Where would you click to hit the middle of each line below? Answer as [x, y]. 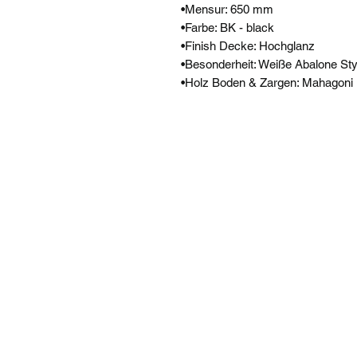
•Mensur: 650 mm [227, 9]
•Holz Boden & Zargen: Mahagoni [267, 82]
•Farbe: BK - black [228, 27]
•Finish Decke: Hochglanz [248, 45]
